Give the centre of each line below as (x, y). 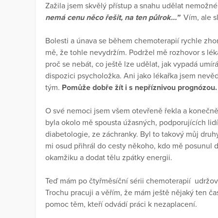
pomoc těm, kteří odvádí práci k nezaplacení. (121, 205)
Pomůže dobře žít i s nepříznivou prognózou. (139, 88)
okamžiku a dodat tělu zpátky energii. (111, 158)
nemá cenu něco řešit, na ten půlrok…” (112, 18)
